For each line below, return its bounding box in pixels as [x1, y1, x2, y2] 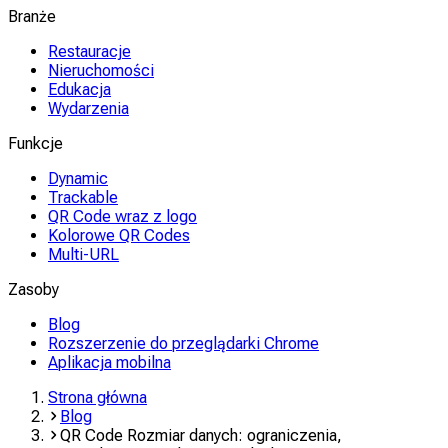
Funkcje [8, 134, 63, 153]
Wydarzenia [48, 99, 129, 118]
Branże [8, 7, 56, 26]
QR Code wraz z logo [48, 207, 197, 226]
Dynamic [48, 169, 108, 188]
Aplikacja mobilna [48, 353, 171, 372]
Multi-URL [48, 245, 119, 264]
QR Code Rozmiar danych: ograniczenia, [60, 426, 342, 445]
